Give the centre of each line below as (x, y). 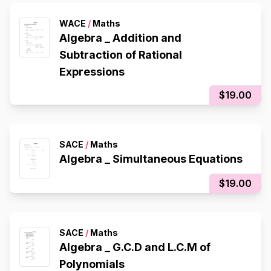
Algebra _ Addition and (120, 38)
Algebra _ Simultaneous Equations (151, 159)
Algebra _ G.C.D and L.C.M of (135, 247)
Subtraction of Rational (121, 55)
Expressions (92, 72)
